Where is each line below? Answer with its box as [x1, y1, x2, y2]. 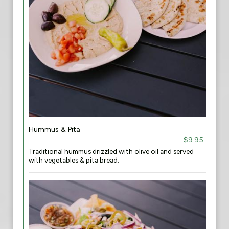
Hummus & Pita [29, 125, 80, 134]
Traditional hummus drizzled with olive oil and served [29, 147, 194, 155]
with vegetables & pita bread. [29, 156, 119, 164]
